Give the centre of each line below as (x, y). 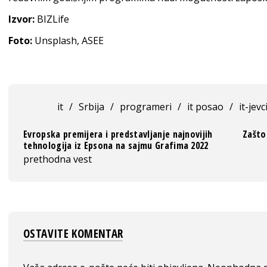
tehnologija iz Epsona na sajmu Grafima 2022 (116, 145)
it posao (205, 106)
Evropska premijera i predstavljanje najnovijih (118, 134)
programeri (145, 106)
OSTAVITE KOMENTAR (73, 233)
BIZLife (52, 19)
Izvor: (21, 19)
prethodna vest (58, 159)
